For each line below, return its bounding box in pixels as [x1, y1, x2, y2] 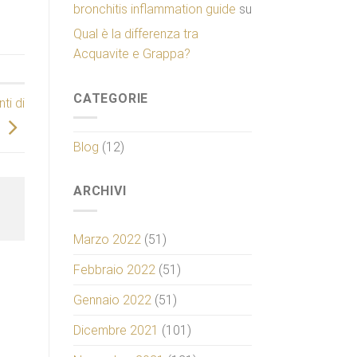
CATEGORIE [73, 90, 149, 106]
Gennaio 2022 [73, 292, 151, 308]
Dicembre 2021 [73, 322, 159, 338]
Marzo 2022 [73, 231, 141, 247]
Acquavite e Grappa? [73, 45, 190, 61]
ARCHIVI [73, 183, 127, 199]
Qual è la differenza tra [73, 25, 198, 41]
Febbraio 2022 [73, 261, 155, 277]
